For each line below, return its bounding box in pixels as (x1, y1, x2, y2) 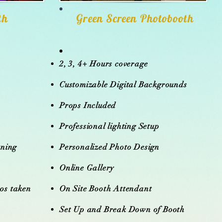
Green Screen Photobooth (76, 11, 194, 25)
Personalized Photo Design (59, 142, 160, 152)
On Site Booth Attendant (59, 184, 152, 194)
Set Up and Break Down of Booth (59, 205, 185, 215)
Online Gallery (59, 163, 116, 173)
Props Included (59, 101, 116, 111)
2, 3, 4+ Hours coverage (59, 59, 148, 69)
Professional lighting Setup (59, 121, 160, 131)
